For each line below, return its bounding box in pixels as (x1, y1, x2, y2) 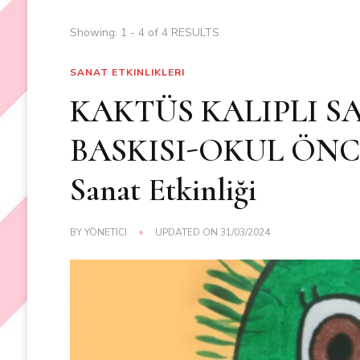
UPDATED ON (155, 226, 221, 239)
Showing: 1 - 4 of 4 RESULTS (69, 25, 219, 41)
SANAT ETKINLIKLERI (70, 66, 186, 80)
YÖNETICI (84, 226, 128, 239)
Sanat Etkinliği (70, 170, 257, 210)
